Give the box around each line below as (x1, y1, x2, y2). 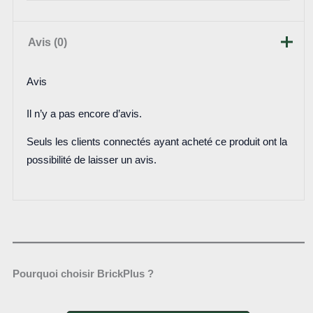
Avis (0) (27, 36, 67, 48)
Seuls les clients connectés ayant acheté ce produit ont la (26, 136, 287, 148)
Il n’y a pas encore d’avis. (26, 108, 142, 119)
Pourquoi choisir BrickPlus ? (12, 268, 154, 279)
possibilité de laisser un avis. (26, 154, 156, 166)
